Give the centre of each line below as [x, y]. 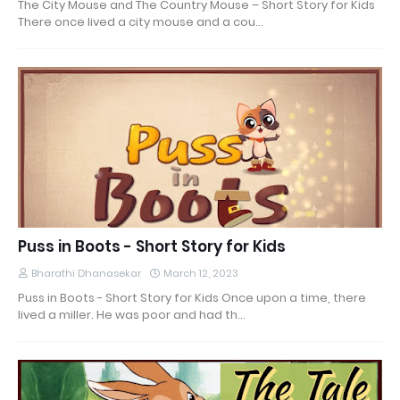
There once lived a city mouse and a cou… [141, 22]
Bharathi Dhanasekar [86, 273]
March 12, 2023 [201, 273]
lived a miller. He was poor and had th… [132, 315]
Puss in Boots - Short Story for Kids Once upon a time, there [192, 298]
